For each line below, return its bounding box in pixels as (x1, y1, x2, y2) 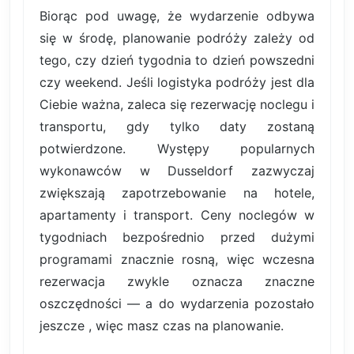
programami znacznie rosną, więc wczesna (40, 251, 314, 268)
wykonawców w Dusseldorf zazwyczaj (40, 163, 314, 179)
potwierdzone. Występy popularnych (40, 141, 314, 157)
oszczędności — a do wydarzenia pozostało (40, 296, 314, 312)
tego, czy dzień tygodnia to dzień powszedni (40, 52, 314, 69)
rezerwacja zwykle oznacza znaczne (40, 273, 314, 290)
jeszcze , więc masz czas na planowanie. (40, 318, 284, 334)
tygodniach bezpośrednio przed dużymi (40, 229, 314, 246)
